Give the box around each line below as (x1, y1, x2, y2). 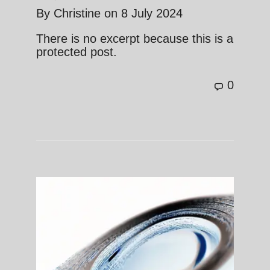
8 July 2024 (121, 6, 183, 20)
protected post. (36, 45, 117, 58)
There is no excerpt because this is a (36, 31, 233, 45)
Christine (54, 6, 101, 20)
